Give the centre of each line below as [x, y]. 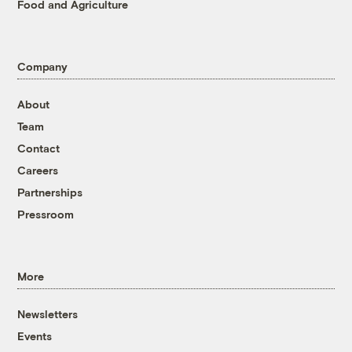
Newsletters [48, 314]
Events [35, 336]
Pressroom [46, 214]
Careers [38, 170]
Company [42, 67]
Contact [39, 148]
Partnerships [50, 192]
